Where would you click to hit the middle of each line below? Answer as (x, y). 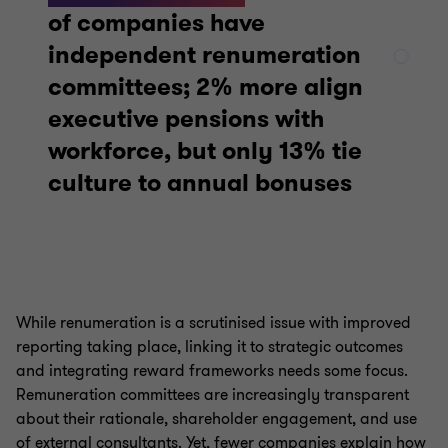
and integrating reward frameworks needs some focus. (212, 370)
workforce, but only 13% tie (205, 150)
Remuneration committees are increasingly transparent (212, 394)
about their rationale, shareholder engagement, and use (216, 418)
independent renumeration (204, 54)
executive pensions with (186, 118)
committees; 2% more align (205, 86)
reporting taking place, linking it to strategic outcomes (209, 346)
